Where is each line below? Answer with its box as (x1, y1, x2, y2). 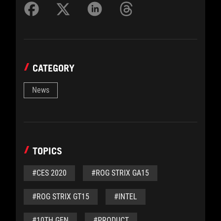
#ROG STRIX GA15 (91, 168, 149, 178)
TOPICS (33, 145, 62, 157)
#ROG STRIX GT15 (32, 192, 89, 202)
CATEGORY (33, 62, 74, 74)
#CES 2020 (32, 168, 67, 178)
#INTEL (114, 192, 137, 202)
